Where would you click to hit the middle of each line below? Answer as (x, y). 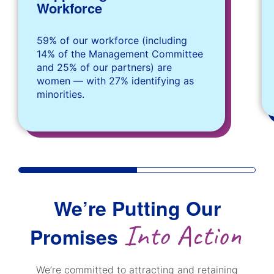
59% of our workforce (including (112, 41)
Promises (76, 237)
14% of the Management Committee (120, 54)
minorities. (61, 94)
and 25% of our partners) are (104, 68)
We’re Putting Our (137, 208)
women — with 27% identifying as (115, 81)
